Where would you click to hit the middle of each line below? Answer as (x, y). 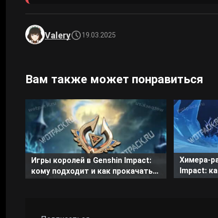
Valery (58, 36)
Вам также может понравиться (114, 79)
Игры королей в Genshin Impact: (91, 160)
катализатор (56, 182)
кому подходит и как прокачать (92, 171)
